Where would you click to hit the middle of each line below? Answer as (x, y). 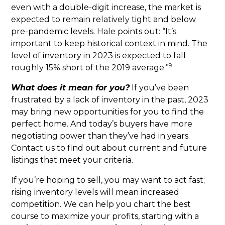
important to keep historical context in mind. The (109, 43)
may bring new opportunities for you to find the (108, 112)
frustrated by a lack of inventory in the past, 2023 (110, 100)
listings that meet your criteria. (72, 160)
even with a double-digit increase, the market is (106, 7)
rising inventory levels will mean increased (95, 192)
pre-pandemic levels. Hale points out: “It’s (94, 31)
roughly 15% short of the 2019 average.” (90, 68)
